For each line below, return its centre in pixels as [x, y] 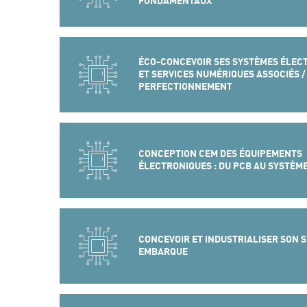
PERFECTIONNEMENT [185, 86]
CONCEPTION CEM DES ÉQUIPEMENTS [220, 153]
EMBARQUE [163, 251]
